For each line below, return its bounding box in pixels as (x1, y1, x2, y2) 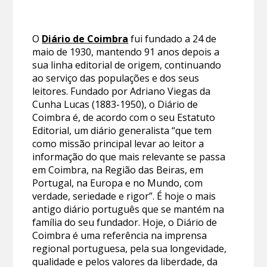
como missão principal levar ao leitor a (32, 136, 204, 150)
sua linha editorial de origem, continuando (32, 58, 222, 72)
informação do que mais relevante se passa (32, 150, 226, 163)
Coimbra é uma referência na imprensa (32, 228, 207, 242)
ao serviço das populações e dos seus (32, 71, 200, 85)
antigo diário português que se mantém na (32, 202, 225, 216)
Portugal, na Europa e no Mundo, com (32, 176, 203, 190)
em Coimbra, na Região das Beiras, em (32, 163, 204, 176)
